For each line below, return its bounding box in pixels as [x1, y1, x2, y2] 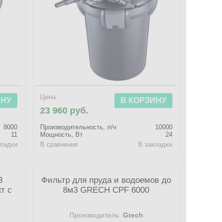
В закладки [138, 141, 172, 148]
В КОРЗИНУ [120, 96, 166, 105]
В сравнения [40, 141, 78, 148]
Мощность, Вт [40, 131, 83, 138]
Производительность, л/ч [40, 123, 117, 131]
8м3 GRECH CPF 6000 [63, 185, 150, 195]
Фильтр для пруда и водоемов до [41, 175, 171, 185]
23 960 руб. [40, 106, 89, 115]
